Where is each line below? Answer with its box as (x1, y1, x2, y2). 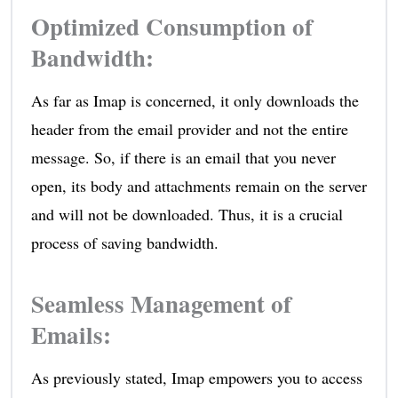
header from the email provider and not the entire (30, 117, 348, 139)
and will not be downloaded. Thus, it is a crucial (30, 203, 343, 225)
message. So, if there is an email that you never (30, 146, 336, 168)
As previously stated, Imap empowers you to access (30, 366, 362, 388)
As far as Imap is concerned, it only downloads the (30, 89, 359, 111)
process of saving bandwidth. (30, 231, 219, 253)
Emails (30, 316, 103, 352)
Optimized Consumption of (30, 8, 313, 44)
